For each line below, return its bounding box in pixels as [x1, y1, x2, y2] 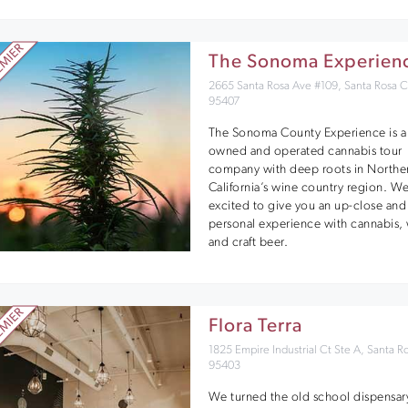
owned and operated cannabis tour [208, 144, 403, 158]
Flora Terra [208, 317, 302, 336]
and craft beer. [208, 235, 289, 250]
